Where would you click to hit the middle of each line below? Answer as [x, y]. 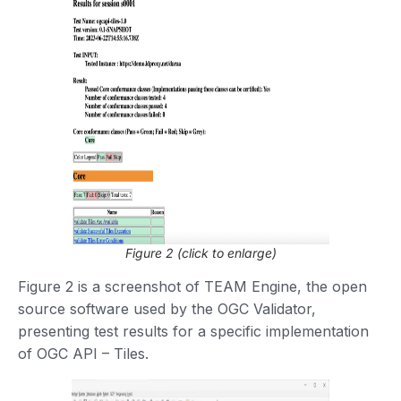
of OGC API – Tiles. [85, 353]
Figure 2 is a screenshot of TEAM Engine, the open [192, 286]
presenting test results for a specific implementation [193, 331]
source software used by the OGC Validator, [167, 308]
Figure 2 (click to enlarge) [200, 252]
